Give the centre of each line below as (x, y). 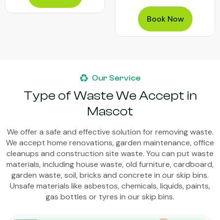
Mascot (110, 112)
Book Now (165, 19)
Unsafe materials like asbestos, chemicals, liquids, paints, (110, 186)
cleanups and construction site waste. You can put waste (110, 154)
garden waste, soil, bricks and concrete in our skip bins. (110, 175)
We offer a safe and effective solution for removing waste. (110, 132)
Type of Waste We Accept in (110, 96)
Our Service (116, 78)
